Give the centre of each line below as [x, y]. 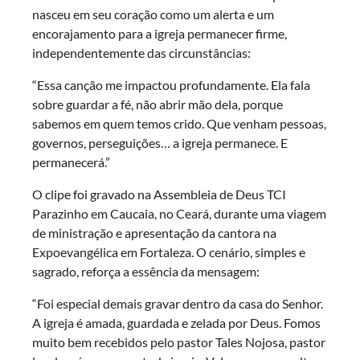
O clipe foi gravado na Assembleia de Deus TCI [159, 194]
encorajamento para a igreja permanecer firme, [160, 34]
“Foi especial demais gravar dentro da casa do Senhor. [178, 304]
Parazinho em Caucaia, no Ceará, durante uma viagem [179, 214]
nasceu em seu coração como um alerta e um [153, 14]
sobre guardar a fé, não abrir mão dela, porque [157, 104]
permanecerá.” [71, 162]
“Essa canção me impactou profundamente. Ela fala [171, 85]
